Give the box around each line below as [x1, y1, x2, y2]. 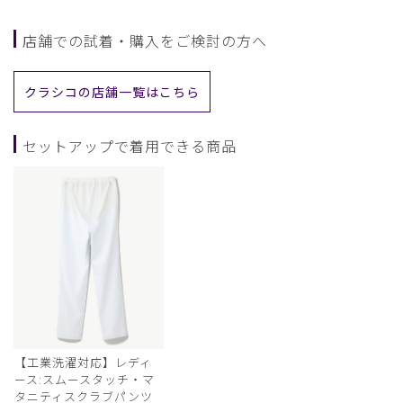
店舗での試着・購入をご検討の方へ [22, 29, 267, 51]
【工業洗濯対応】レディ [14, 354, 152, 372]
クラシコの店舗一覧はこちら [24, 82, 200, 101]
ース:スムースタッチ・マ [14, 371, 155, 389]
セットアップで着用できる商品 [22, 134, 237, 157]
